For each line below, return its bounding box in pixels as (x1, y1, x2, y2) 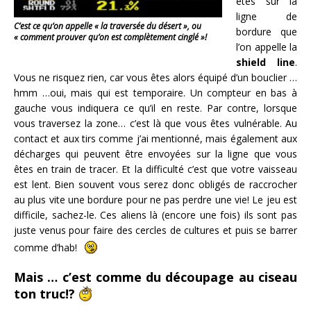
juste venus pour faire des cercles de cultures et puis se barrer (14, 224, 297, 237)
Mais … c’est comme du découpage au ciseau (14, 269, 297, 286)
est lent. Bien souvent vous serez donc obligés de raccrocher (14, 178, 297, 192)
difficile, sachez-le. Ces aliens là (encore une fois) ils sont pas (14, 208, 297, 222)
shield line (236, 56, 295, 69)
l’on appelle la (236, 40, 297, 54)
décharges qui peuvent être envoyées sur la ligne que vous (14, 147, 297, 161)
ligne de (236, 10, 297, 24)
